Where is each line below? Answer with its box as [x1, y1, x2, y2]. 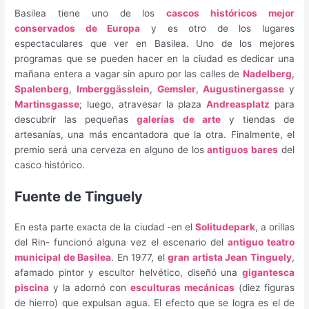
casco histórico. [14, 159, 86, 171]
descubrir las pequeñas [14, 114, 137, 126]
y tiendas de [220, 114, 295, 126]
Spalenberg [14, 83, 70, 95]
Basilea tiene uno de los [14, 8, 167, 19]
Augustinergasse [203, 83, 285, 95]
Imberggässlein [76, 83, 150, 95]
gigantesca [241, 267, 295, 279]
